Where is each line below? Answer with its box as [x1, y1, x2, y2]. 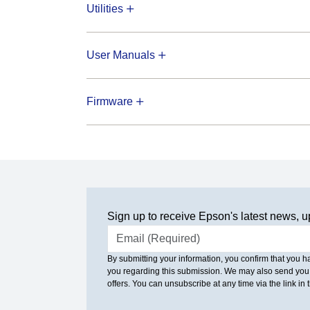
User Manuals [86, 48, 155, 61]
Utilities [86, 2, 123, 15]
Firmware [86, 95, 133, 107]
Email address [106, 225, 164, 236]
